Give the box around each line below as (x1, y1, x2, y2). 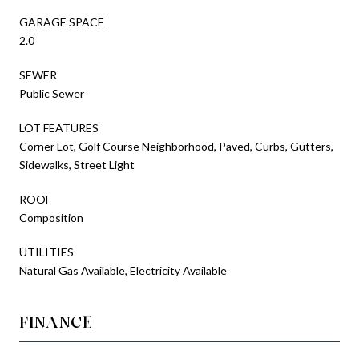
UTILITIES (19, 244, 74, 259)
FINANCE (19, 312, 93, 332)
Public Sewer (19, 86, 84, 100)
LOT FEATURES (19, 120, 99, 135)
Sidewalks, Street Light (19, 157, 135, 171)
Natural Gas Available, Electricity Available (19, 263, 227, 277)
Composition (19, 210, 83, 224)
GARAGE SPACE (19, 14, 104, 29)
